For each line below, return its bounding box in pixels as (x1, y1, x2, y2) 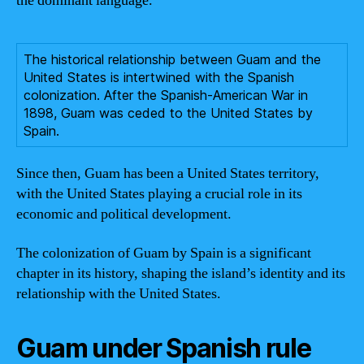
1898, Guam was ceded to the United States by (24, 105, 313, 121)
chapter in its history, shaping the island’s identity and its (16, 263, 345, 283)
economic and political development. (16, 205, 232, 223)
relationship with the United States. (16, 284, 221, 303)
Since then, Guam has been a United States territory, (16, 164, 319, 183)
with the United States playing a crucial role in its (16, 184, 302, 203)
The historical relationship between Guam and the (24, 51, 321, 67)
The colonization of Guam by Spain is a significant (16, 243, 311, 262)
